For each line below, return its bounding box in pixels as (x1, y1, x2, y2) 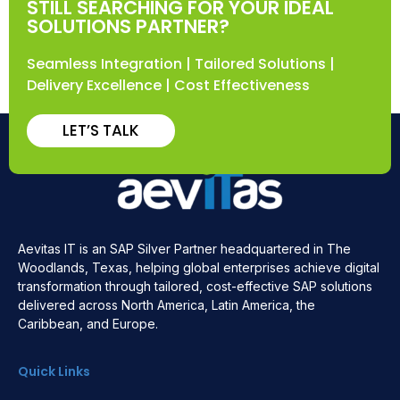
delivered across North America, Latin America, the (18, 297, 315, 312)
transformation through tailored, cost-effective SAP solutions (18, 279, 372, 294)
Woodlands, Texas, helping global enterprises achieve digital (18, 260, 379, 275)
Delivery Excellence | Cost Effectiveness (27, 75, 310, 96)
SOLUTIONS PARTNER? (27, 13, 229, 39)
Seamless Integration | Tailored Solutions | (27, 54, 335, 74)
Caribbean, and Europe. (18, 316, 158, 331)
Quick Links (18, 362, 90, 380)
